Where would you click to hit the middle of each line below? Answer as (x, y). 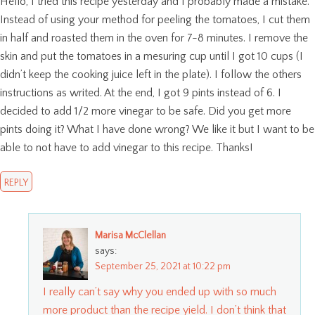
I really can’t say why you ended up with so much (160, 291)
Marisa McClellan (130, 235)
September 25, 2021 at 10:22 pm (163, 266)
